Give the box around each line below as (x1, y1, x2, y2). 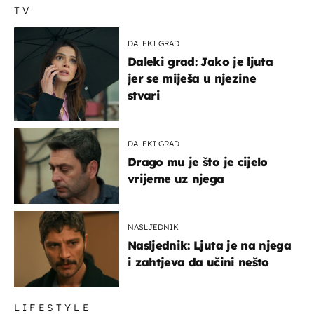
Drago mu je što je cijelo (128, 155, 268, 170)
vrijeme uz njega (128, 172, 224, 186)
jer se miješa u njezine (128, 71, 256, 86)
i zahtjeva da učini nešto (128, 255, 269, 270)
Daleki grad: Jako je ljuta (128, 55, 273, 69)
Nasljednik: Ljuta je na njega (128, 238, 291, 253)
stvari (128, 88, 161, 103)
